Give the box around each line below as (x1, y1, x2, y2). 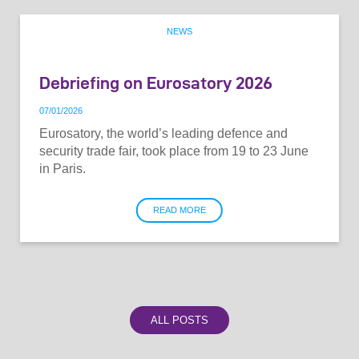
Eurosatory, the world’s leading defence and (39, 127, 288, 141)
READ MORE (153, 205, 206, 216)
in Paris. (39, 162, 86, 176)
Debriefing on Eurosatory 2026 (39, 73, 272, 91)
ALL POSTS (151, 313, 208, 326)
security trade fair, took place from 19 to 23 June (39, 144, 309, 159)
